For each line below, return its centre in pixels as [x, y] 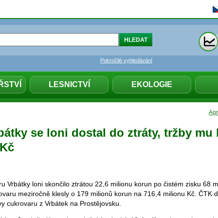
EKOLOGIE [152, 84]
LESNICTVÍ [69, 84]
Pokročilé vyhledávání [126, 60]
